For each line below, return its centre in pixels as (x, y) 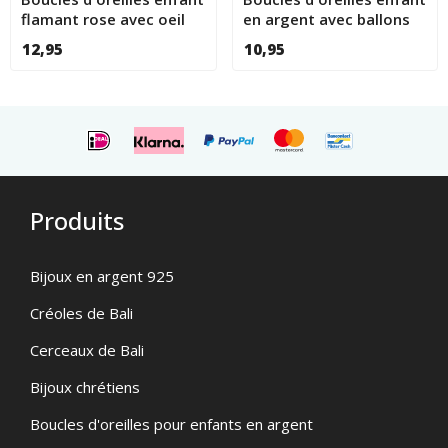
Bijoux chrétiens (85, 386)
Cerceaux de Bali (87, 349)
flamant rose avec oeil (103, 18)
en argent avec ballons (326, 18)
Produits (77, 220)
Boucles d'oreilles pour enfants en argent (171, 423)
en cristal (55, 38)
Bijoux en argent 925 (102, 275)
